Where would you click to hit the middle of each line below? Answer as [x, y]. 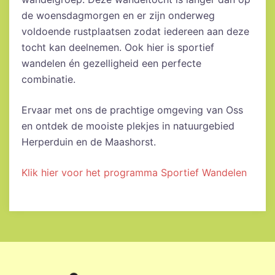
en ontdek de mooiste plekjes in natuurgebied [128, 126]
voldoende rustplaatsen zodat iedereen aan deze [135, 32]
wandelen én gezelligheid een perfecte [111, 64]
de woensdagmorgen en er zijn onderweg [118, 16]
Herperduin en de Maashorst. [89, 142]
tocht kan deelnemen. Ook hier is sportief [118, 48]
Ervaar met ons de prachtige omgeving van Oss [132, 110]
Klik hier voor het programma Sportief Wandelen [134, 173]
